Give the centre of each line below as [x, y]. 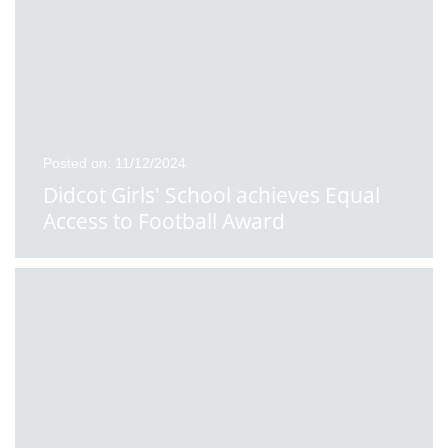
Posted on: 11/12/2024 [114, 163]
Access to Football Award [164, 221]
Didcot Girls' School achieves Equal [211, 195]
